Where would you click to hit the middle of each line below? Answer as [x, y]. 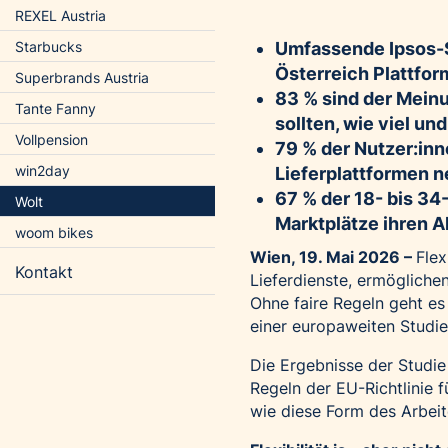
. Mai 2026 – [367, 257]
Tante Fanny [55, 108]
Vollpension [51, 139]
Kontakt [44, 272]
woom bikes [54, 232]
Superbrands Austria [82, 77]
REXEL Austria [60, 15]
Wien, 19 [284, 257]
